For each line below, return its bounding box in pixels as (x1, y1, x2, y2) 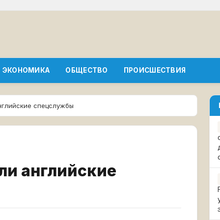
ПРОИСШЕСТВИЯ (123, 66, 186, 74)
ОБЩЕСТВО (65, 66, 108, 74)
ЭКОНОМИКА (2, 66, 50, 74)
